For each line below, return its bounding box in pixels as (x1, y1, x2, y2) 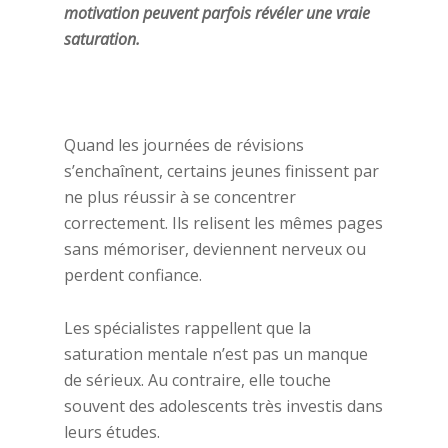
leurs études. (64, 421, 160, 443)
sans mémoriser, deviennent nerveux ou (64, 238, 366, 260)
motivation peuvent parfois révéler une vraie (64, 2, 370, 24)
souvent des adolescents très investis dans (64, 395, 383, 417)
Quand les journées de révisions (64, 134, 304, 156)
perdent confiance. (64, 264, 202, 286)
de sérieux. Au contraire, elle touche (64, 369, 331, 391)
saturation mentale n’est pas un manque (64, 343, 368, 365)
